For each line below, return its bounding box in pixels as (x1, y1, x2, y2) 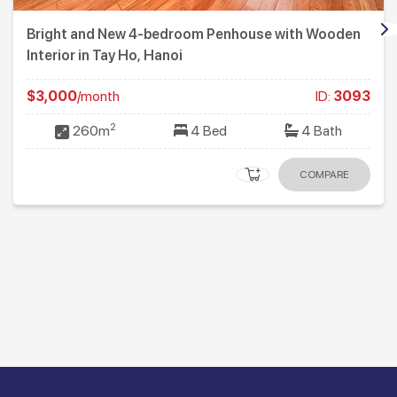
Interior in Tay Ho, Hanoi (27, 47, 183, 65)
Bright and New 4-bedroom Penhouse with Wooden (27, 26, 361, 43)
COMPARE (300, 168, 349, 182)
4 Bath (298, 122, 342, 140)
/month (77, 88, 120, 105)
